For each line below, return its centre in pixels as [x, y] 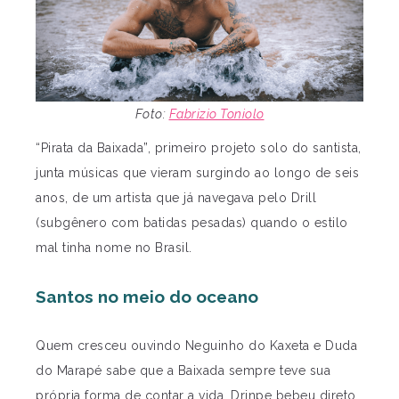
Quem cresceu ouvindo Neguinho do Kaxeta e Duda [196, 346]
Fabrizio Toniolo [216, 114]
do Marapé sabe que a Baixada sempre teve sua [183, 371]
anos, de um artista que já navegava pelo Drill [176, 198]
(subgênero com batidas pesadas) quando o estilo [192, 223]
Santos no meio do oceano [147, 297]
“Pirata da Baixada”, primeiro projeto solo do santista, [199, 148]
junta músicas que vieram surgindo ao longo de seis [197, 173]
